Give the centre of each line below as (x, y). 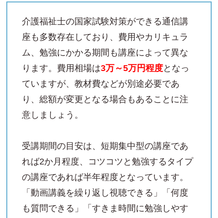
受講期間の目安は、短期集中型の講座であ (105, 146)
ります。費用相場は (61, 68)
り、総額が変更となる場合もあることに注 (105, 99)
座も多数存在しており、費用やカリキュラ (105, 37)
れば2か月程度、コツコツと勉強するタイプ (108, 161)
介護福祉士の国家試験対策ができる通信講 (105, 21)
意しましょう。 (53, 115)
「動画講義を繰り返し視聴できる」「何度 (105, 192)
